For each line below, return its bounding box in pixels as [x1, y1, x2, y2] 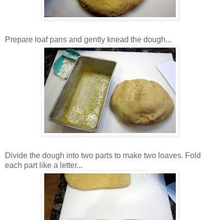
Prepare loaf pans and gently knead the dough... [5, 35, 171, 44]
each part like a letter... [5, 161, 82, 169]
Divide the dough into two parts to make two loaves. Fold [5, 151, 201, 160]
